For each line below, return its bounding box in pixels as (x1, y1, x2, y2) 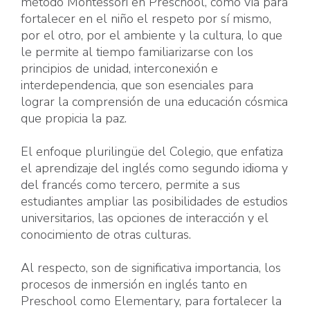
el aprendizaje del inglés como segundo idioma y (21, 160, 288, 177)
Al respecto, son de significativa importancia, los (21, 259, 281, 277)
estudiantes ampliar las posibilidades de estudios (21, 193, 288, 210)
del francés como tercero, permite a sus (21, 176, 240, 194)
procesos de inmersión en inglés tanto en (21, 276, 247, 293)
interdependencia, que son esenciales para (21, 77, 253, 94)
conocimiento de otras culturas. (21, 226, 191, 244)
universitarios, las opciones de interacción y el (21, 210, 268, 227)
